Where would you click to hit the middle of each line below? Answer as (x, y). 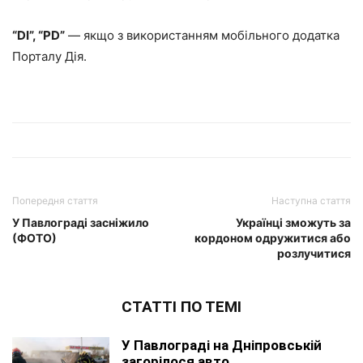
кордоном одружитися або (273, 238)
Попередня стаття (55, 201)
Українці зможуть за (293, 223)
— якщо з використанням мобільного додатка (202, 36)
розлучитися (314, 254)
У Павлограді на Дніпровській (222, 346)
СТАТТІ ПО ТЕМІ (181, 307)
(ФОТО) (34, 238)
